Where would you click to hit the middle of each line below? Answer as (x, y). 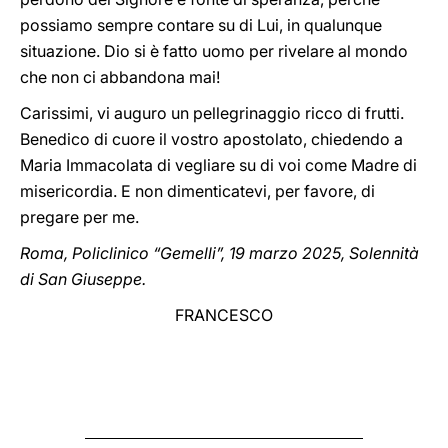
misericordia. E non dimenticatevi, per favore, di (197, 191)
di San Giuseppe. (83, 279)
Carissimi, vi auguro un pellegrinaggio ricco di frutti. (212, 113)
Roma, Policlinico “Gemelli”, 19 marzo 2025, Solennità (219, 253)
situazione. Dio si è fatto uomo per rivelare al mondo (214, 51)
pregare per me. (79, 217)
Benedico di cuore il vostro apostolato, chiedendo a (211, 139)
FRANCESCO (224, 315)
